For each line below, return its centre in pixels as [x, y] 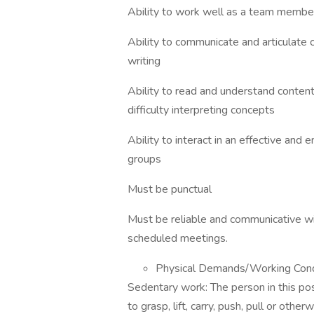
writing [144, 61]
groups [144, 159]
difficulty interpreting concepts [201, 110]
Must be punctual [170, 189]
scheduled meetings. [178, 238]
